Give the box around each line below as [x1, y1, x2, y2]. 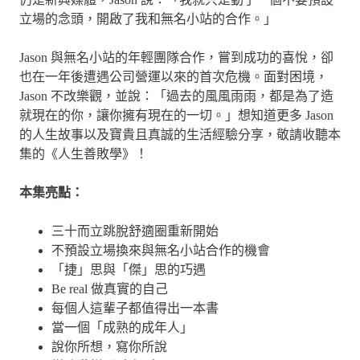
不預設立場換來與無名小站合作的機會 [51, 243, 270, 257]
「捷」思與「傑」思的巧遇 [51, 262, 206, 276]
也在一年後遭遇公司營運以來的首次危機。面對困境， [19, 69, 328, 84]
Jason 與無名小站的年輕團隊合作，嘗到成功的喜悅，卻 [19, 50, 333, 64]
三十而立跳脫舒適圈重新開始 [51, 223, 219, 238]
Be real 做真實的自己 [51, 281, 168, 296]
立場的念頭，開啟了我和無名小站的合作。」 [19, 11, 276, 26]
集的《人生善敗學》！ [19, 146, 148, 161]
